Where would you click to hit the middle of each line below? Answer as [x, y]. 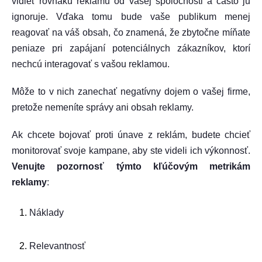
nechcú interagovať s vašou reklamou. [91, 64]
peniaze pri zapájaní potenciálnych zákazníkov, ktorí [131, 48]
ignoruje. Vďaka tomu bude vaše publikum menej [131, 17]
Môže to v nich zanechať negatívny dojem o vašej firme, [131, 92]
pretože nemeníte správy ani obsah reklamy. [103, 107]
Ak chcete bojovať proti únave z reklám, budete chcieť [131, 135]
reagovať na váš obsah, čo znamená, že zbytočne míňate [131, 32]
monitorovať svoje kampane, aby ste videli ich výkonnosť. [131, 151]
